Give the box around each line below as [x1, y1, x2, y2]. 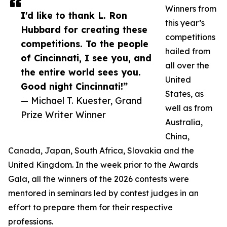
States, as [165, 89, 204, 99]
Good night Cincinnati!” [21, 81, 128, 92]
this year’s [165, 18, 205, 28]
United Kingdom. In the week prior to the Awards [8, 160, 198, 170]
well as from [165, 103, 212, 113]
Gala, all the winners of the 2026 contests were [8, 174, 189, 184]
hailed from [165, 46, 210, 57]
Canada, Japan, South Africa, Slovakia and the [8, 145, 194, 156]
